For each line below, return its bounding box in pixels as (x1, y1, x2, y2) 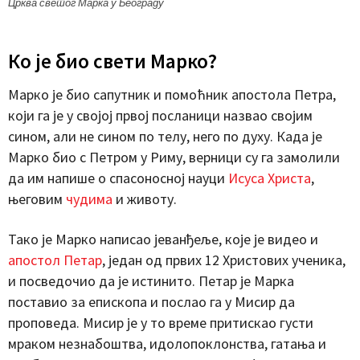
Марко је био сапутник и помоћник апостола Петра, (8, 84, 336, 104)
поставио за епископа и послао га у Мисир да (8, 292, 295, 311)
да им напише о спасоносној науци (8, 168, 228, 187)
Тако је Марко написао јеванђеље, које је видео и (8, 229, 318, 248)
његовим (8, 189, 66, 208)
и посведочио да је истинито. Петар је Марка (8, 271, 294, 290)
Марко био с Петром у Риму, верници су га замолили (8, 147, 340, 166)
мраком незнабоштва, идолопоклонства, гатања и (8, 333, 326, 353)
